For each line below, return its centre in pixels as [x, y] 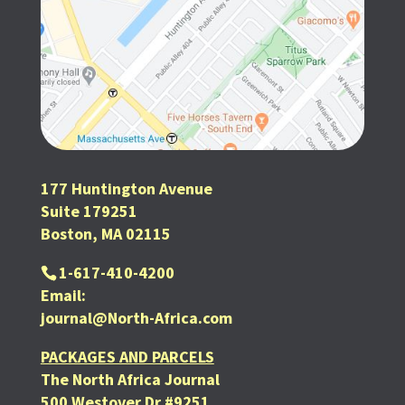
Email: [63, 295]
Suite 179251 [89, 211]
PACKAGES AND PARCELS [127, 356]
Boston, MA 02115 [105, 233]
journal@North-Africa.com [136, 317]
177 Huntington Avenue [126, 188]
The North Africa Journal [130, 379]
